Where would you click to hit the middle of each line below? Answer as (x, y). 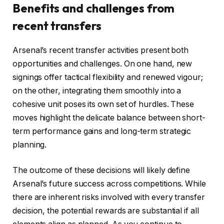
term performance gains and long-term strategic (102, 131)
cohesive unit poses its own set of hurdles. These (103, 104)
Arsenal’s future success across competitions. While (109, 184)
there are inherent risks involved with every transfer (109, 197)
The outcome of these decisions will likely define (101, 170)
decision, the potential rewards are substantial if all (106, 211)
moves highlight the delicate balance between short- (109, 117)
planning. (30, 144)
